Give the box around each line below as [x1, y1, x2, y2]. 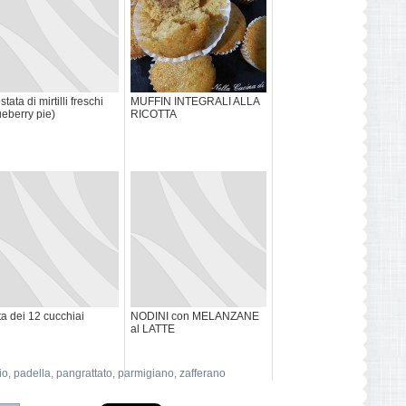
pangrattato [56, 367, 112, 381]
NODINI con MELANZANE [130, 310, 259, 324]
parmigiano [118, 367, 174, 381]
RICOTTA [130, 108, 177, 121]
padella [14, 367, 51, 381]
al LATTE [130, 323, 175, 336]
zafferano [179, 367, 226, 381]
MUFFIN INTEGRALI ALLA [130, 95, 259, 109]
